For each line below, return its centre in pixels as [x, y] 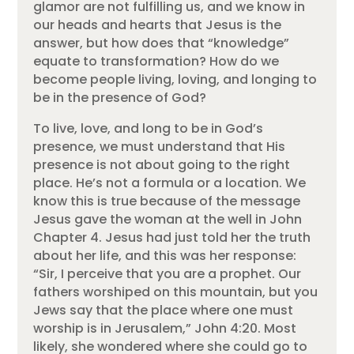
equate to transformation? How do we [156, 61]
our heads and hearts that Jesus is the [158, 24]
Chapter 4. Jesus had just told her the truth [172, 237]
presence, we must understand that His [160, 146]
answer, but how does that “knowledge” [162, 43]
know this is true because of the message [167, 201]
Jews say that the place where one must [164, 310]
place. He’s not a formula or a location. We [170, 183]
